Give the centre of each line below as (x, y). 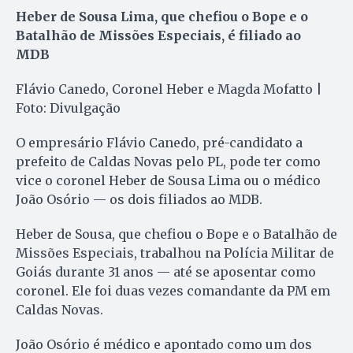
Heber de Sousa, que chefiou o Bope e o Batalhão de (176, 234)
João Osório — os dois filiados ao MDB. (139, 199)
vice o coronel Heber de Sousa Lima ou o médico (168, 180)
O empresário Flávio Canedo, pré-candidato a (159, 142)
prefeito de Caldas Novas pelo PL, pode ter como (168, 161)
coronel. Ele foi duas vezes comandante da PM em (173, 290)
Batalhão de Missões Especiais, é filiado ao (158, 35)
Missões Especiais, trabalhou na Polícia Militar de (175, 253)
